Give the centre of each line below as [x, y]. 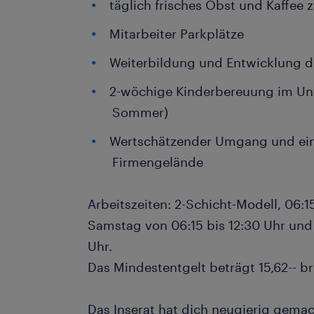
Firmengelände [158, 162]
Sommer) [141, 112]
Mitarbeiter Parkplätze [177, 34]
